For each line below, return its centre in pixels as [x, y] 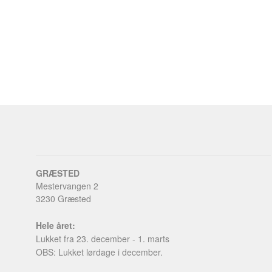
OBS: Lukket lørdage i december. [99, 252]
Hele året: [56, 225]
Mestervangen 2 [67, 185]
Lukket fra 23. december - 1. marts [103, 238]
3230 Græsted [63, 198]
